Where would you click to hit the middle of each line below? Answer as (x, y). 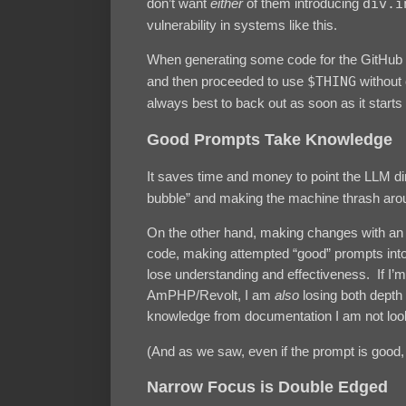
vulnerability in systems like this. (242, 24)
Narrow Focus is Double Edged (267, 387)
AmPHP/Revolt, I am (211, 295)
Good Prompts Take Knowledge (270, 139)
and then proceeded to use (227, 82)
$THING (332, 82)
